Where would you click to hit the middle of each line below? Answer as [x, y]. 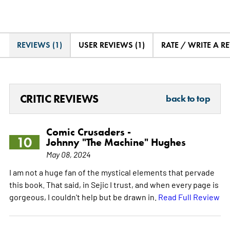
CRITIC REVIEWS [59, 99]
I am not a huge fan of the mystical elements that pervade [112, 172]
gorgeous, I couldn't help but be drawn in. [83, 196]
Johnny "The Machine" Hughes [116, 142]
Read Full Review [189, 196]
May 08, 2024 [68, 154]
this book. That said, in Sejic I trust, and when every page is [114, 184]
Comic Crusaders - [88, 132]
